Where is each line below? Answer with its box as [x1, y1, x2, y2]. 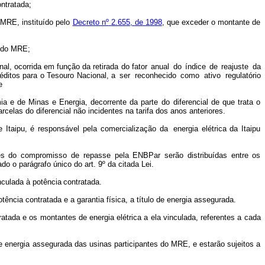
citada [118, 160, 139, 169]
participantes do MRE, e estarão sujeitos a [114, 240, 261, 248]
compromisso [21, 151, 67, 160]
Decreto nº [72, 18, 109, 27]
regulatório [225, 71, 261, 80]
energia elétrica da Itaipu [173, 124, 261, 133]
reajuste [221, 62, 249, 71]
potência [32, 177, 62, 186]
